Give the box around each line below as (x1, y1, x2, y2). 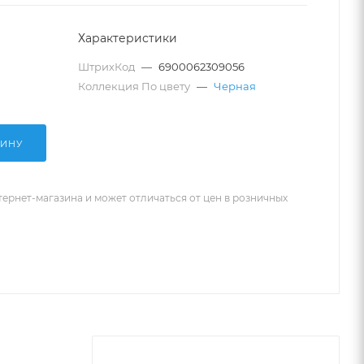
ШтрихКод (78, 60, 137, 73)
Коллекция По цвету (78, 80, 193, 93)
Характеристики (78, 31, 177, 45)
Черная (214, 80, 256, 93)
